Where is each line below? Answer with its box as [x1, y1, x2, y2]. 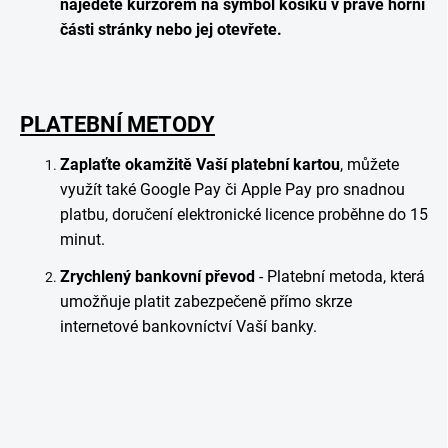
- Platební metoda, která [255, 267, 425, 286]
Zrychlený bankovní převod [60, 267, 255, 286]
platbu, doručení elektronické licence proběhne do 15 [60, 205, 428, 224]
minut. [60, 230, 105, 249]
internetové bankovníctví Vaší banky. [60, 317, 317, 336]
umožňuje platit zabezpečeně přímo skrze [60, 292, 352, 311]
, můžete [340, 155, 399, 174]
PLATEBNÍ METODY [20, 112, 215, 137]
